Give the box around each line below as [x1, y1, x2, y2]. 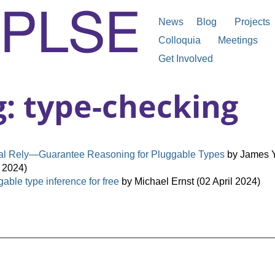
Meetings [218, 35, 258, 45]
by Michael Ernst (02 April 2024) [119, 176, 260, 187]
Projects [234, 17, 270, 27]
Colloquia [158, 35, 201, 45]
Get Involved [158, 53, 213, 64]
